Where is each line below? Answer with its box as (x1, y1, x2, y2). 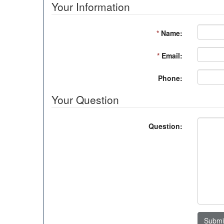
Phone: (158, 73, 182, 83)
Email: (159, 50, 182, 60)
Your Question (51, 92, 119, 107)
